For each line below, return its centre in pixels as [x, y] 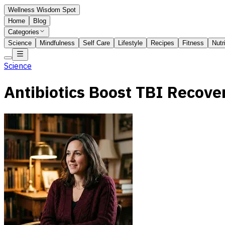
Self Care [96, 43]
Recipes [162, 43]
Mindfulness [57, 43]
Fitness [193, 43]
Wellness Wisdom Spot [42, 10]
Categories [24, 32]
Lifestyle [130, 43]
